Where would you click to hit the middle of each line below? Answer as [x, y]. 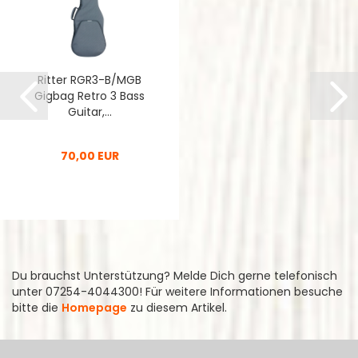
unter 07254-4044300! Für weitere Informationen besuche [177, 292]
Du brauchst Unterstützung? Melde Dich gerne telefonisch [175, 276]
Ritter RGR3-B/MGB [89, 80]
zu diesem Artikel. [177, 308]
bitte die [37, 308]
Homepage [94, 308]
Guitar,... [89, 112]
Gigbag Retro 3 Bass [89, 96]
